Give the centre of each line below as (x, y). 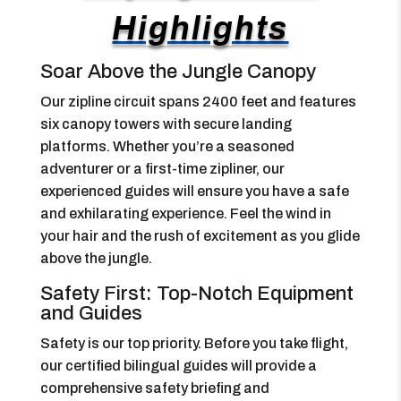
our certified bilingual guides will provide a (178, 366)
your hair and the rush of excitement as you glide (200, 236)
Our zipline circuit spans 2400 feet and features (198, 102)
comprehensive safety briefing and (154, 388)
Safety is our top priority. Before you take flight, (194, 343)
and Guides (91, 313)
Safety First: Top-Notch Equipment (196, 294)
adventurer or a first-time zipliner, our (162, 169)
